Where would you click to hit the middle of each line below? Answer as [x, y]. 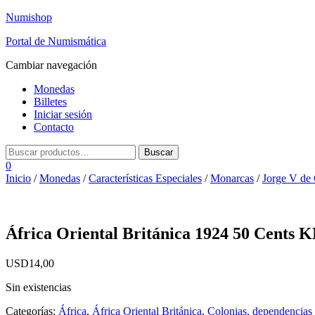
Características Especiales [145, 178]
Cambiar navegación [51, 65]
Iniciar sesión [63, 114]
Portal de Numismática [56, 41]
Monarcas [232, 178]
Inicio [18, 178]
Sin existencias [38, 287]
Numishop [29, 17]
